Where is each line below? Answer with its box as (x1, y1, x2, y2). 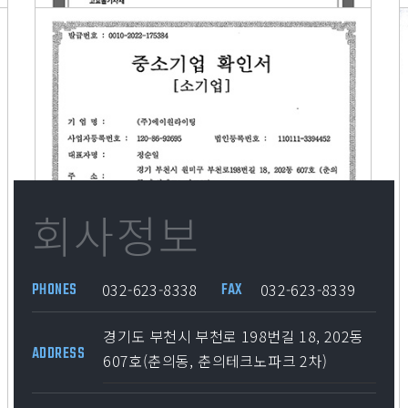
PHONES (32, 279, 77, 303)
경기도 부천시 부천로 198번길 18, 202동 (103, 324, 364, 347)
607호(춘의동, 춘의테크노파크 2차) (103, 349, 328, 372)
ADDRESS (32, 342, 86, 367)
